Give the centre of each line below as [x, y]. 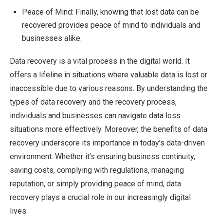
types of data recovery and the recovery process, [93, 102]
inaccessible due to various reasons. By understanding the [109, 88]
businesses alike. [52, 38]
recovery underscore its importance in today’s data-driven [107, 143]
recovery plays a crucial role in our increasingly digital [100, 197]
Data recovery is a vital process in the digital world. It [100, 61]
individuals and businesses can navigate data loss [95, 116]
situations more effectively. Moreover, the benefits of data [109, 129]
